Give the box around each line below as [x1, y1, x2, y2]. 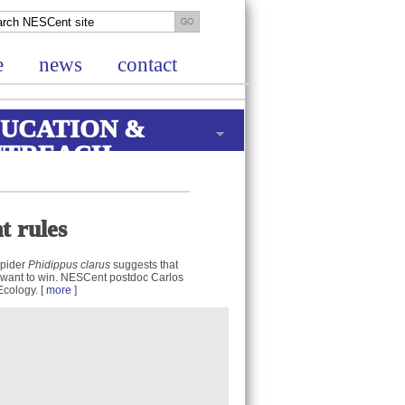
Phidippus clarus [28, 259, 110, 271]
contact [118, 53, 177, 77]
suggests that [110, 259, 178, 271]
